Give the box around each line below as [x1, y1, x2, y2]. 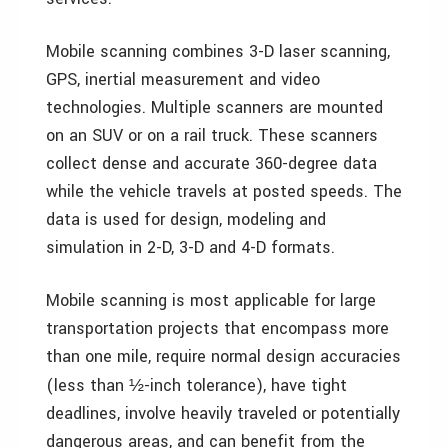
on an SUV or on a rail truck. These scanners [46, 124, 378, 147]
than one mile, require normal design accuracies [46, 345, 401, 368]
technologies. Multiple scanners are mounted [46, 96, 383, 119]
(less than [46, 374, 129, 397]
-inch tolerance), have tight [144, 374, 347, 397]
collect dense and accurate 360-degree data [46, 152, 377, 175]
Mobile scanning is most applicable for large [46, 289, 376, 312]
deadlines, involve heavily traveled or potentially [46, 402, 400, 425]
